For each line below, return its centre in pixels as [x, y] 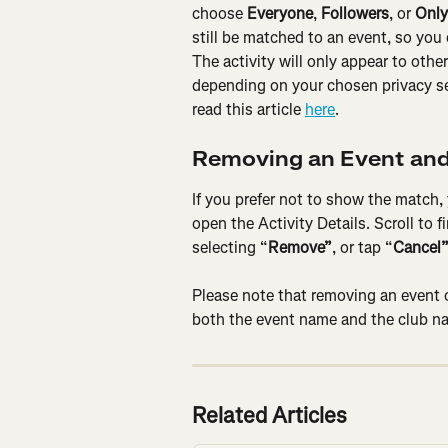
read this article [248, 110]
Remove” [300, 247]
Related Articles [269, 416]
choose [219, 14]
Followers [355, 14]
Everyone [280, 14]
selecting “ [230, 247]
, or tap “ [362, 247]
